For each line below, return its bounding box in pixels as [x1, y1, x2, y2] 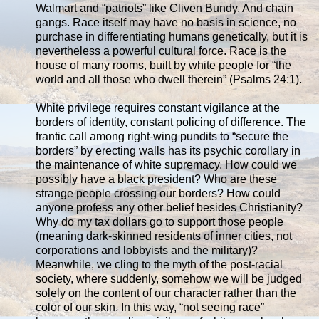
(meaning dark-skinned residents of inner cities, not [36, 229, 292, 242]
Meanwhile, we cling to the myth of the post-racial [36, 258, 283, 271]
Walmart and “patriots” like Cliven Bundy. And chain [36, 1, 293, 14]
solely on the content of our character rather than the [36, 286, 296, 299]
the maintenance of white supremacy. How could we [36, 158, 297, 171]
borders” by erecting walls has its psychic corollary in [36, 144, 300, 157]
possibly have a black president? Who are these [36, 172, 277, 185]
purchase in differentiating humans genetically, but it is [36, 30, 308, 43]
